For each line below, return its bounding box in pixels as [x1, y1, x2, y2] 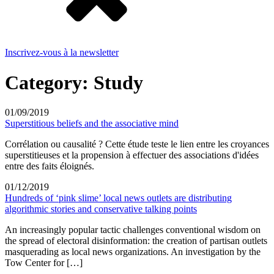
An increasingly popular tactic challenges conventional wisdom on [5, 224, 261, 235]
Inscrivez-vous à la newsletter [5, 47, 119, 58]
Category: [5, 71, 94, 94]
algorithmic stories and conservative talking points [5, 204, 197, 215]
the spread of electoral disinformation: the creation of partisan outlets [5, 235, 267, 246]
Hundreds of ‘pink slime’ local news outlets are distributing [5, 193, 232, 204]
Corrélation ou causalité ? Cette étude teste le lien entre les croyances [5, 139, 269, 150]
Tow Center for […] [5, 257, 83, 268]
